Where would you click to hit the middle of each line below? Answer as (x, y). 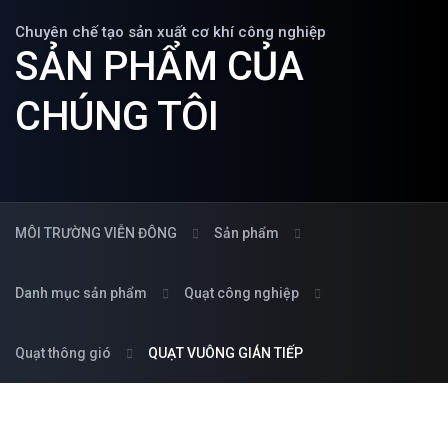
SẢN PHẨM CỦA (159, 66)
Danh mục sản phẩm (81, 293)
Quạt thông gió (63, 353)
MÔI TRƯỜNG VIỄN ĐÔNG (96, 233)
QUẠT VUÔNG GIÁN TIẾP (225, 353)
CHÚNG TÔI (117, 116)
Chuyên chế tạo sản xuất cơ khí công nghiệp (170, 32)
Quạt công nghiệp (241, 293)
